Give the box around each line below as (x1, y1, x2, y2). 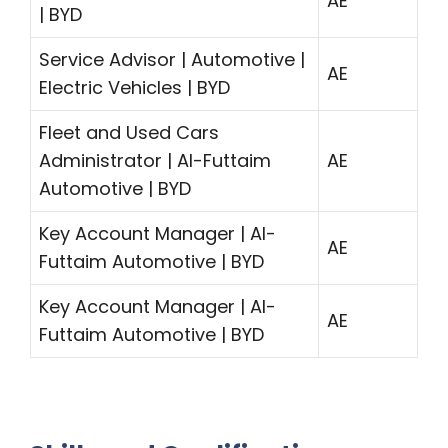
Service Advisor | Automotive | (39, 47, 305, 73)
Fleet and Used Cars (39, 120, 219, 146)
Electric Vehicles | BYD (39, 75, 230, 101)
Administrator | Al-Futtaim (39, 148, 271, 174)
